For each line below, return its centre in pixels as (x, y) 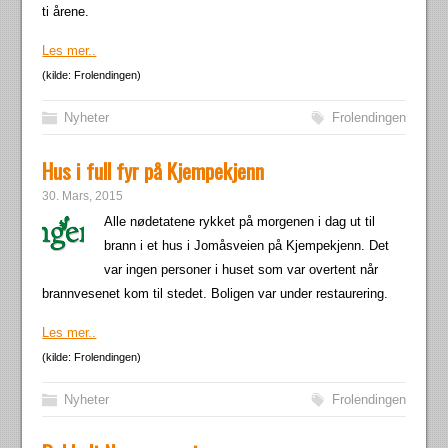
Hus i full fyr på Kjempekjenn (153, 170)
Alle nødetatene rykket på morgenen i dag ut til (240, 221)
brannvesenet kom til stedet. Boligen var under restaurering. (215, 293)
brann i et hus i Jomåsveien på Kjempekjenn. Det (247, 245)
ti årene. (66, 11)
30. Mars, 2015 (83, 196)
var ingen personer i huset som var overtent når (241, 269)
